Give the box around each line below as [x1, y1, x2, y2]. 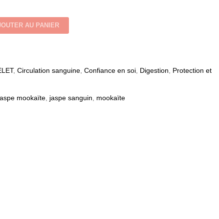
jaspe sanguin [49, 93, 92, 102]
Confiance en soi [84, 66, 136, 74]
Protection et [173, 66, 212, 74]
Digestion [140, 66, 169, 74]
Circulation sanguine [17, 66, 80, 74]
